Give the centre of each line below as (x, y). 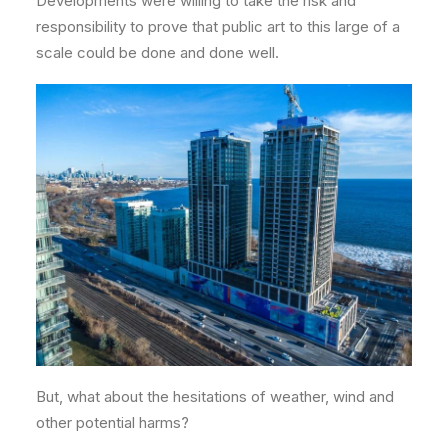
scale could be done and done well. (157, 53)
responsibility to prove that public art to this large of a (218, 27)
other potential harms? (112, 423)
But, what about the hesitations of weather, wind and (215, 397)
